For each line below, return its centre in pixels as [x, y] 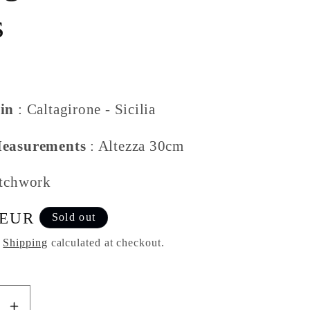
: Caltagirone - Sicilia [85, 109]
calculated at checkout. [106, 242]
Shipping [25, 242]
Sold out [74, 217]
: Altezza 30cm [135, 145]
